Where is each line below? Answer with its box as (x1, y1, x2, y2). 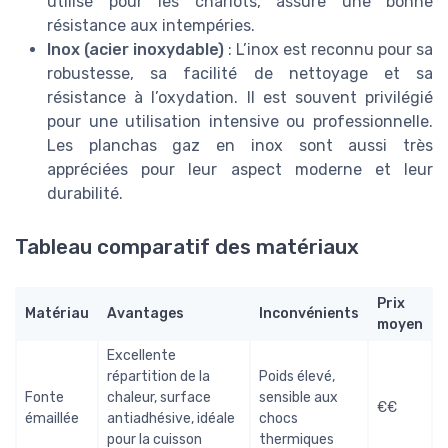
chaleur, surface (107, 388, 211, 406)
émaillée (25, 409, 79, 427)
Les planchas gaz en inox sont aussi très (47, 135, 433, 155)
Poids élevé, (259, 367, 335, 385)
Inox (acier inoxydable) (47, 39, 224, 59)
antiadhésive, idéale (107, 409, 235, 427)
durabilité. (47, 183, 123, 203)
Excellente (107, 346, 176, 364)
